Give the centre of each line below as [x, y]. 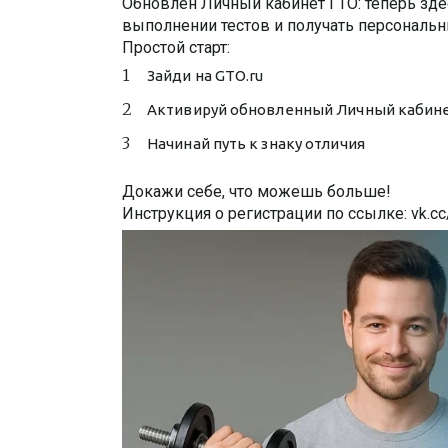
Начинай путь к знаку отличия [256, 143]
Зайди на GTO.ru [205, 75]
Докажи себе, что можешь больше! [256, 191]
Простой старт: [176, 47]
